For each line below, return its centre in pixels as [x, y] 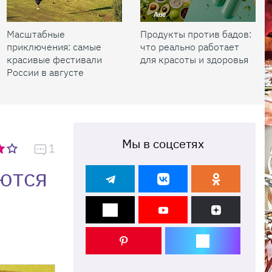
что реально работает [190, 47]
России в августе [45, 72]
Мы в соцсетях [163, 144]
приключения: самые [54, 47]
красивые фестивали [54, 59]
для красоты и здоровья [194, 59]
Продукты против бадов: [196, 34]
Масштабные [36, 34]
